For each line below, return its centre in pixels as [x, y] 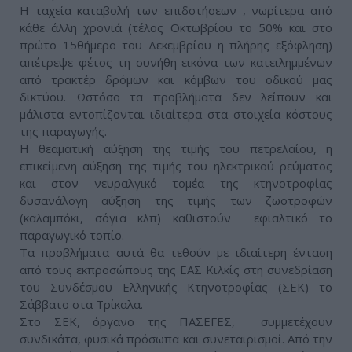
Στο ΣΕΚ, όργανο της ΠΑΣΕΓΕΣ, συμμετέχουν [176, 322]
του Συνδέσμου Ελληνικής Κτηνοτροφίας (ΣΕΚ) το [176, 287]
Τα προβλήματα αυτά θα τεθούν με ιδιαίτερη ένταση [176, 253]
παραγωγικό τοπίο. [72, 235]
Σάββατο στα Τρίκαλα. [81, 304]
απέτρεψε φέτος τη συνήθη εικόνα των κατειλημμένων [176, 62]
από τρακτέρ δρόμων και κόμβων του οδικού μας [176, 80]
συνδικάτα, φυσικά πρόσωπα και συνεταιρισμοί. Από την [176, 339]
